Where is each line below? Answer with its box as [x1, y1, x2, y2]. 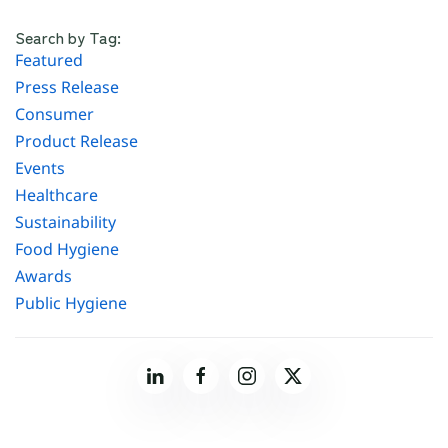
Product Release [15, 130, 138, 153]
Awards [15, 265, 72, 288]
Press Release [15, 76, 119, 99]
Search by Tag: [15, 25, 121, 50]
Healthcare [15, 184, 98, 207]
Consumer [15, 103, 94, 126]
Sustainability [15, 211, 116, 234]
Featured [15, 49, 83, 72]
